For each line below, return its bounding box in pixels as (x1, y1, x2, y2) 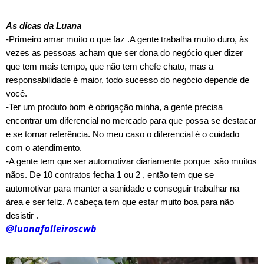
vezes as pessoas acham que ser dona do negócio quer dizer (6, 48, 243, 58)
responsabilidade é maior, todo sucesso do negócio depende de (6, 75, 249, 85)
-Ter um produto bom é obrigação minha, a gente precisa (6, 102, 223, 112)
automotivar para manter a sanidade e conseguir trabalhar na (6, 183, 239, 193)
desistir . (6, 210, 38, 220)
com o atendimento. (6, 143, 84, 153)
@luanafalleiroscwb (6, 222, 97, 235)
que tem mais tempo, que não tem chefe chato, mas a (6, 61, 213, 71)
